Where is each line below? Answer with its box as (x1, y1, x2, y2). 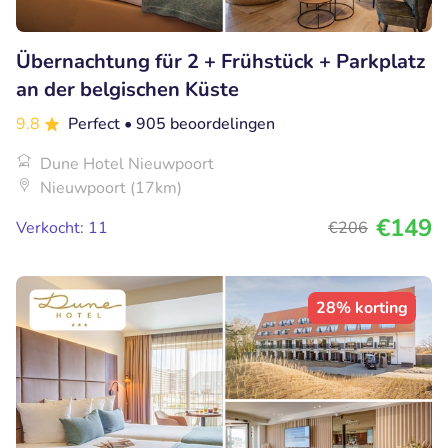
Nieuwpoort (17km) (40, 176, 182, 199)
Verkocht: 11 (16, 216, 108, 239)
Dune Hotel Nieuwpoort (40, 152, 214, 175)
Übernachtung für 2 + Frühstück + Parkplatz (16, 47, 425, 75)
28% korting (316, 296, 408, 319)
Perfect (68, 112, 124, 135)
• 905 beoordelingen (124, 112, 275, 135)
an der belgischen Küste (16, 75, 239, 103)
